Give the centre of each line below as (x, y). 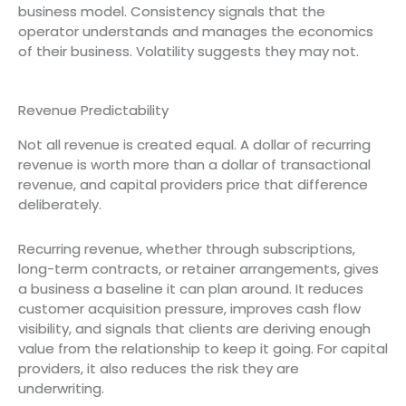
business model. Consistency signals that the (172, 11)
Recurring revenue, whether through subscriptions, (187, 248)
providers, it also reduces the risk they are (159, 368)
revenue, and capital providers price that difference (193, 185)
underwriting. (63, 388)
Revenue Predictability (93, 111)
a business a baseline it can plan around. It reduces (191, 288)
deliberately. (62, 205)
